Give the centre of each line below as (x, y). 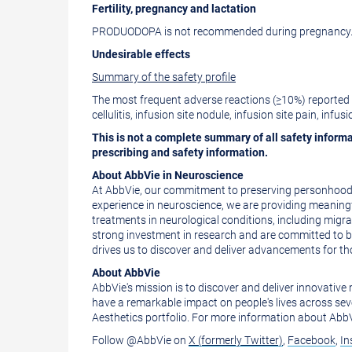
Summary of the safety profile (164, 77)
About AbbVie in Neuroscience (168, 175)
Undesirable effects (141, 54)
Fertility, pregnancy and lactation (174, 9)
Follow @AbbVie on (140, 340)
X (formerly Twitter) (236, 340)
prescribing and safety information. (180, 152)
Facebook (312, 340)
